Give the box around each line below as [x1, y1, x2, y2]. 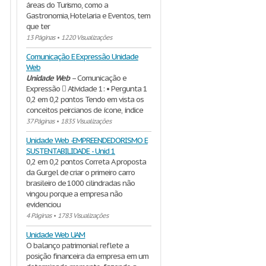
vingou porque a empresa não [26, 189, 122, 199]
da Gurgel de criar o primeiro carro [26, 167, 135, 178]
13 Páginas [26, 33, 55, 42]
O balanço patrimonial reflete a [26, 240, 129, 251]
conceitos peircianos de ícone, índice [26, 105, 143, 115]
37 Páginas [26, 117, 54, 125]
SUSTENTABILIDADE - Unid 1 [26, 146, 116, 156]
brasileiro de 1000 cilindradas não [26, 178, 135, 188]
